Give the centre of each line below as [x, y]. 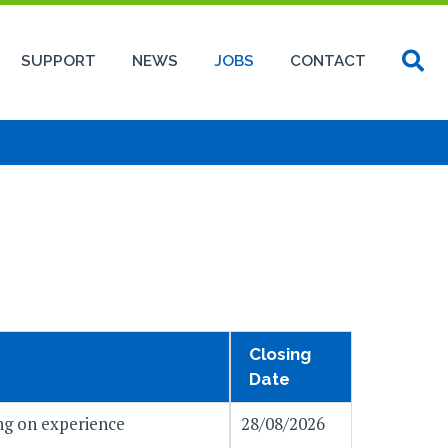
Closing [280, 354]
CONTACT [328, 61]
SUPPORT [58, 61]
